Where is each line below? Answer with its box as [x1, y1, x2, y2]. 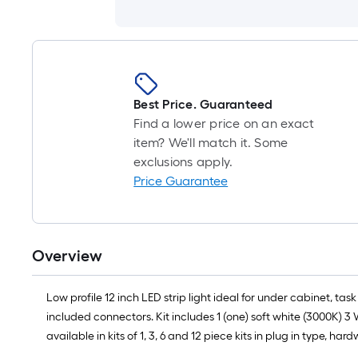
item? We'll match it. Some [133, 135, 288, 150]
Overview [32, 246, 102, 265]
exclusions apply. [133, 154, 233, 169]
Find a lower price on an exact [133, 116, 315, 131]
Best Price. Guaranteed [133, 97, 273, 112]
